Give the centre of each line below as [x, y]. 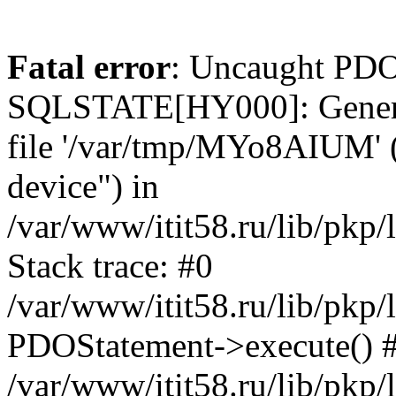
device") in [83, 186]
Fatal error [89, 67]
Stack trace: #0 [110, 266]
